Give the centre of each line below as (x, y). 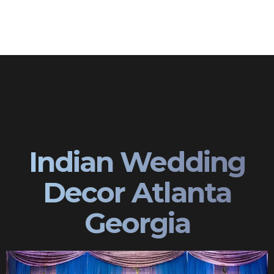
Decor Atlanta (137, 192)
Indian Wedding (137, 162)
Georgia (137, 223)
